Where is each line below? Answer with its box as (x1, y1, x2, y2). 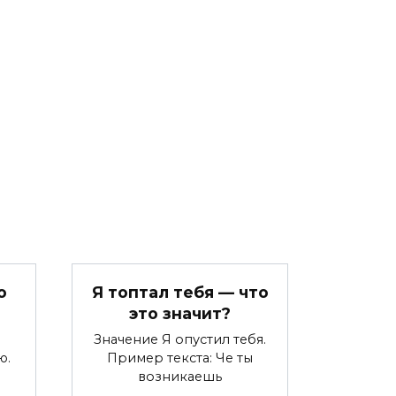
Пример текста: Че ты (107, 349, 253, 366)
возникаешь (138, 368, 222, 385)
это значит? (129, 303, 231, 323)
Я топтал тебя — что (91, 282, 269, 301)
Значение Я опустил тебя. (94, 331, 266, 347)
